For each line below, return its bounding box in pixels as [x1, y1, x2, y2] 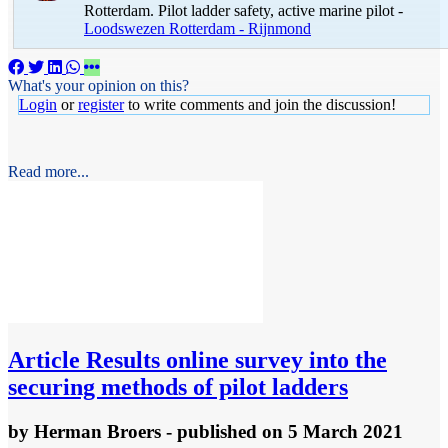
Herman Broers [34, 420, 161, 442]
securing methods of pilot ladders [8, 373, 348, 400]
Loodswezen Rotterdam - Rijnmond [84, 19, 311, 37]
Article [8, 346, 80, 373]
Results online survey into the [80, 346, 387, 373]
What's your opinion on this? [8, 76, 189, 94]
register [78, 95, 124, 113]
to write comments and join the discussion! [124, 95, 396, 113]
